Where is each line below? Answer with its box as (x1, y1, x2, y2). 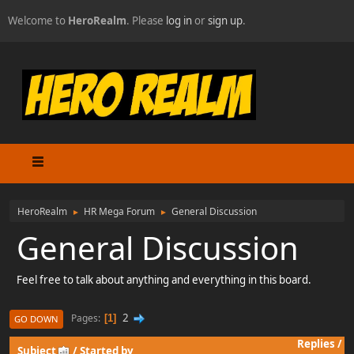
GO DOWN (14, 312, 58, 325)
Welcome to (8, 13, 68, 28)
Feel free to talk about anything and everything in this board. (17, 272, 311, 287)
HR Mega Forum (84, 204, 155, 218)
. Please (126, 13, 166, 28)
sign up (208, 13, 243, 28)
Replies (296, 336, 335, 351)
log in (166, 13, 192, 28)
